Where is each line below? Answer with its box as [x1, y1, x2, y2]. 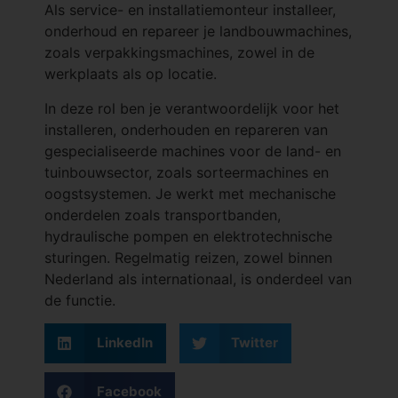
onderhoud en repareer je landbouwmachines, [44, 22, 352, 41]
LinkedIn [96, 334, 153, 352]
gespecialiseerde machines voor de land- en [44, 141, 341, 160]
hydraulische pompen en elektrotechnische [44, 227, 332, 245]
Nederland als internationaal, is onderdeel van [44, 269, 352, 288]
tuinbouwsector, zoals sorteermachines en [44, 163, 329, 181]
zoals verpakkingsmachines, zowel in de [44, 44, 314, 62]
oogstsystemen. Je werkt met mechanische [44, 184, 336, 203]
